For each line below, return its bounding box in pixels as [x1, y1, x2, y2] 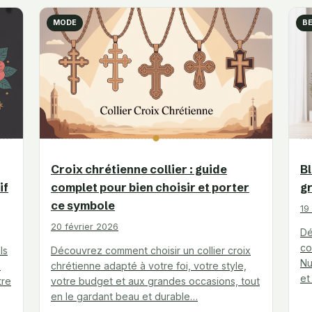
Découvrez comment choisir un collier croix [51, 244, 251, 257]
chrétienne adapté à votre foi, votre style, [51, 260, 247, 272]
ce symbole [51, 198, 115, 213]
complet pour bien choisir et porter [51, 180, 249, 195]
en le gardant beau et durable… [51, 290, 198, 303]
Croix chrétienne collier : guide [51, 162, 227, 177]
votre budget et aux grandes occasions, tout [51, 275, 260, 288]
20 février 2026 [51, 221, 118, 233]
